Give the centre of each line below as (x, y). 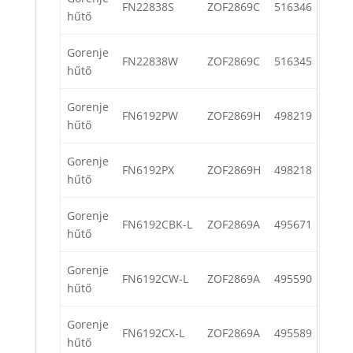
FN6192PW (150, 116)
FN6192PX (148, 170)
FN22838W (150, 61)
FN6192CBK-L (157, 225)
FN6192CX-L (153, 333)
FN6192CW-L (155, 279)
